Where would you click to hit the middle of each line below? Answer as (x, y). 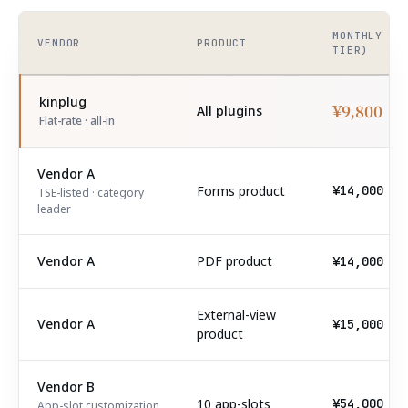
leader (54, 209)
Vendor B (66, 387)
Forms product (241, 191)
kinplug (63, 102)
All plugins (229, 111)
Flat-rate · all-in (77, 121)
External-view (236, 315)
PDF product (235, 261)
